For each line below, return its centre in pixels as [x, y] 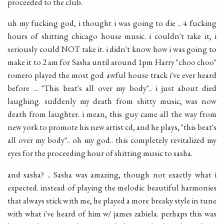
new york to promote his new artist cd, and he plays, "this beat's [112, 127]
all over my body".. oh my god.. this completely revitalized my [112, 140]
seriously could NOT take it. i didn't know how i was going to [112, 49]
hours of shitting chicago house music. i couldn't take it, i [112, 36]
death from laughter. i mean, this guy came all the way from [112, 114]
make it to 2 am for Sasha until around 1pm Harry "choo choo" [112, 62]
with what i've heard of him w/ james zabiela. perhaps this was [112, 214]
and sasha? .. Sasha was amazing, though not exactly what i [112, 175]
